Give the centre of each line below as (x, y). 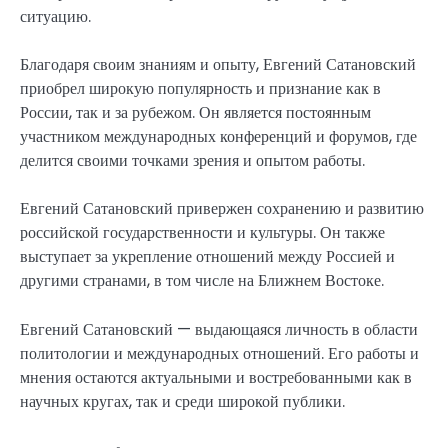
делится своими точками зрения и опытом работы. (192, 161)
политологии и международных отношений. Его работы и (219, 353)
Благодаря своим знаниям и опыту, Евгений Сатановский (218, 65)
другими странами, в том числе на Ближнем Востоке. (202, 281)
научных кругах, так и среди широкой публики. (182, 401)
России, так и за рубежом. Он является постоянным (195, 113)
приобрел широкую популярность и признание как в (200, 89)
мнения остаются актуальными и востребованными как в (216, 377)
